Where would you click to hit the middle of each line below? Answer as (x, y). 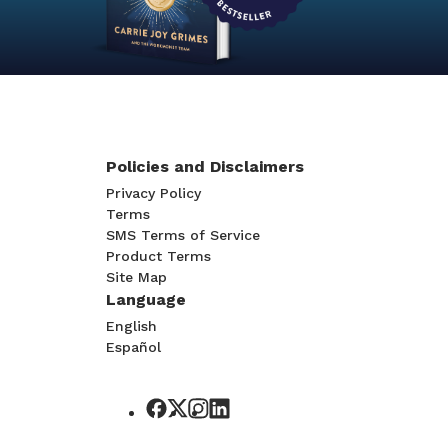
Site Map (136, 277)
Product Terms (158, 256)
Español (133, 347)
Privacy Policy (153, 193)
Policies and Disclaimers (205, 167)
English (131, 326)
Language (146, 300)
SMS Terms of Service (183, 235)
